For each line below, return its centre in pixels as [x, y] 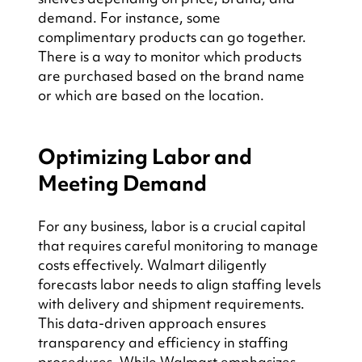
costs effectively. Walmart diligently [154, 265]
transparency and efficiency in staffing [164, 343]
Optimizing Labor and [147, 157]
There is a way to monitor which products [171, 57]
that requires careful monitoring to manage [179, 246]
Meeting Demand [122, 184]
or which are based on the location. [151, 95]
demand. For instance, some [130, 18]
